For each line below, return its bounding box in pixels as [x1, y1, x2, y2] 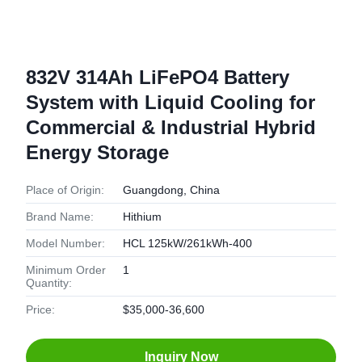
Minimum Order [26, 263, 106, 276]
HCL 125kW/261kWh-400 [123, 237, 252, 250]
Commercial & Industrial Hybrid [26, 116, 316, 138]
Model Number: [26, 237, 105, 250]
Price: [26, 303, 55, 316]
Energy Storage [26, 141, 169, 163]
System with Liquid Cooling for [26, 91, 315, 113]
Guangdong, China [123, 183, 220, 196]
